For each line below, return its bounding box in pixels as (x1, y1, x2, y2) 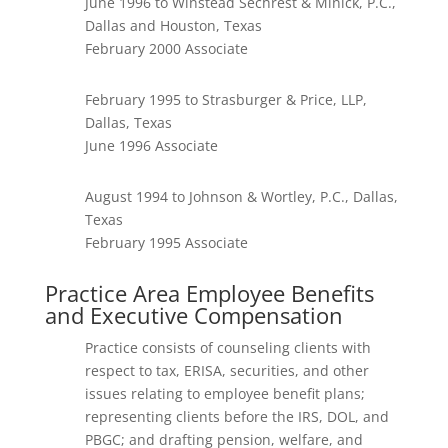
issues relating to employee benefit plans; (84, 384, 365, 403)
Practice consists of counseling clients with (84, 338, 371, 357)
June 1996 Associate (84, 136, 218, 155)
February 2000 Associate (84, 39, 248, 58)
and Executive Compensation (44, 300, 343, 330)
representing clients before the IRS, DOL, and (84, 407, 389, 426)
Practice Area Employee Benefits (44, 278, 374, 308)
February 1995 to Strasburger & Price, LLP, (84, 90, 367, 109)
